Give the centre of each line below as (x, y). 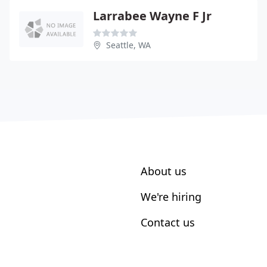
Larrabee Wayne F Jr (152, 16)
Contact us (168, 222)
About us (164, 171)
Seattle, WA (128, 45)
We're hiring (171, 197)
